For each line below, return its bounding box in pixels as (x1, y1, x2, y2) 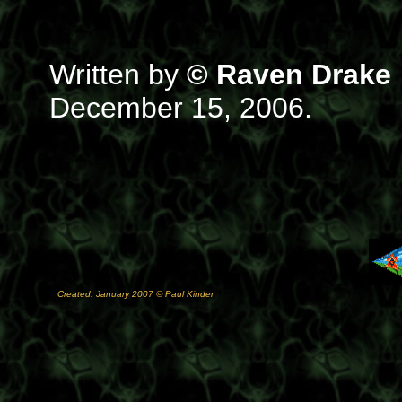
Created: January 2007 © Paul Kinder (57, 289, 214, 299)
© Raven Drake (187, 58, 391, 91)
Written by (49, 58, 187, 91)
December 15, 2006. (49, 92, 312, 124)
